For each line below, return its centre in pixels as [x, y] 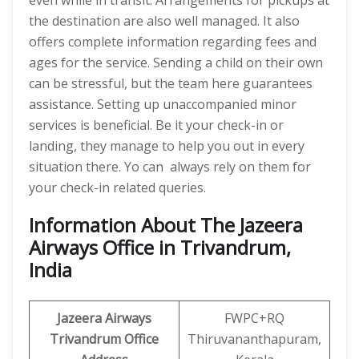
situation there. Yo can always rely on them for [170, 167]
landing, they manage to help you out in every [167, 146]
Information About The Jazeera [166, 225]
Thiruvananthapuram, [254, 339]
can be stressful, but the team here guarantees [171, 83]
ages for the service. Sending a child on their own [176, 63]
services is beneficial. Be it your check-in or [156, 125]
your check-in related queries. [117, 188]
